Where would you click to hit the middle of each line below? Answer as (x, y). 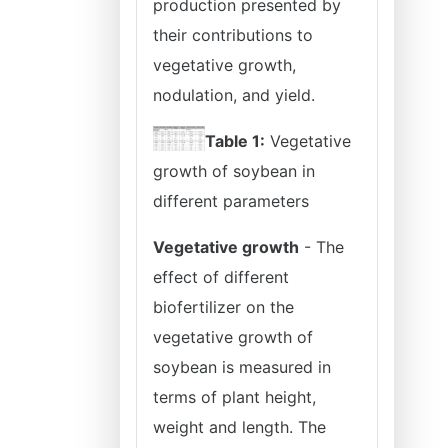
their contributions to (233, 35)
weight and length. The (239, 427)
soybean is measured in (242, 367)
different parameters (231, 201)
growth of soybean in (234, 171)
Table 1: (234, 141)
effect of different (221, 277)
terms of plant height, (234, 397)
